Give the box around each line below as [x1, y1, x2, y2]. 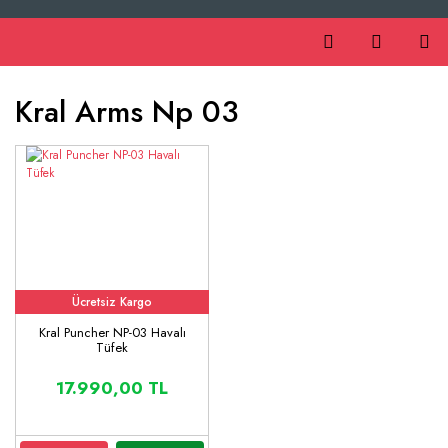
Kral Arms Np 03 [15, 90, 239, 133]
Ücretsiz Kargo [72, 292, 152, 311]
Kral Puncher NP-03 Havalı [38, 322, 186, 342]
